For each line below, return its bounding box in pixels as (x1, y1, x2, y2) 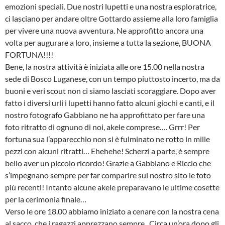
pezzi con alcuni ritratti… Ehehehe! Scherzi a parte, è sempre (5, 146, 209, 156)
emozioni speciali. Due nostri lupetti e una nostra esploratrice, (5, 2, 216, 11)
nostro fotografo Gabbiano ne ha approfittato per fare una (5, 110, 205, 120)
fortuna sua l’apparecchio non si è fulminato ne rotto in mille (5, 134, 210, 144)
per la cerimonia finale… (5, 194, 86, 204)
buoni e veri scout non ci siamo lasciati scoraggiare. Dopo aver (5, 86, 216, 95)
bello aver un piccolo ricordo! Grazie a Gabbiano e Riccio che (5, 158, 211, 168)
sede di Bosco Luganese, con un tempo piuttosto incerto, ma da (5, 74, 220, 83)
